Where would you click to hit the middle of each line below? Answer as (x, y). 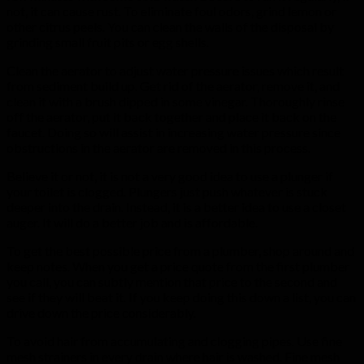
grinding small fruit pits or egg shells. (108, 41)
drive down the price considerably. (101, 312)
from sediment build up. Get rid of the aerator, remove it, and (173, 85)
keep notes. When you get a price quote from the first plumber (178, 266)
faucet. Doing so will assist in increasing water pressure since (173, 132)
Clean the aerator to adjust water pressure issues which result (175, 70)
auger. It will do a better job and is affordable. (132, 222)
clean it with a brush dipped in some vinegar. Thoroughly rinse (175, 101)
